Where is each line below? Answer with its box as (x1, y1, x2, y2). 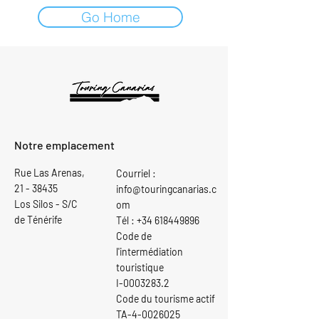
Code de (116, 230, 152, 242)
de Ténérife (14, 214, 62, 226)
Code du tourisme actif (116, 293, 215, 305)
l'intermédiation (116, 246, 183, 258)
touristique (116, 261, 164, 273)
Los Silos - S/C (14, 198, 78, 210)
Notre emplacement (14, 138, 115, 152)
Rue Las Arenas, (14, 167, 85, 179)
